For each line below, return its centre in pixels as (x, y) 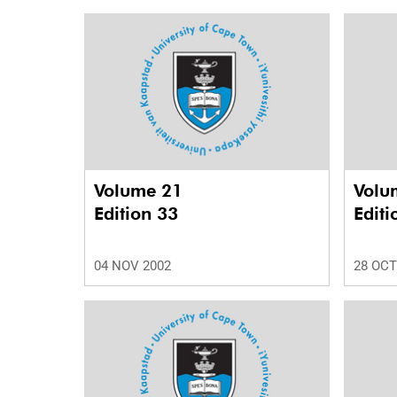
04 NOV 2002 (132, 266)
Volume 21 (141, 191)
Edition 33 (136, 214)
